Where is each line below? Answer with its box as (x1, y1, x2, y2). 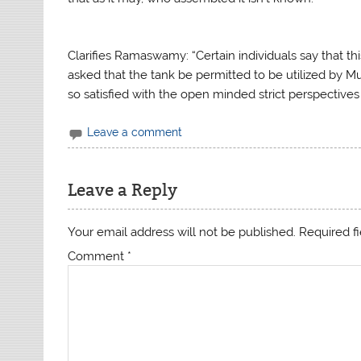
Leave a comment (87, 126, 183, 139)
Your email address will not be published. (68, 224, 297, 239)
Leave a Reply (68, 180, 178, 201)
